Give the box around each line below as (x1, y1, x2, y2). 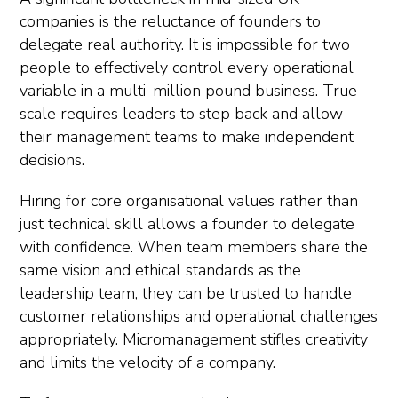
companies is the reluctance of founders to (20, 11, 321, 32)
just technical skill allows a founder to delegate (20, 213, 354, 235)
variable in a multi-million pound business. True (20, 80, 357, 101)
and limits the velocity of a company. (20, 352, 275, 373)
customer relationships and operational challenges (20, 306, 378, 327)
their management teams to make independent (20, 126, 354, 147)
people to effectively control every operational (20, 57, 354, 78)
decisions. (20, 149, 84, 171)
